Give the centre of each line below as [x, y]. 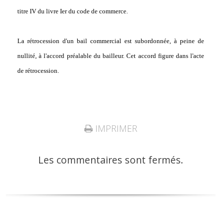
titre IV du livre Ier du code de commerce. [72, 11]
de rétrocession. [38, 71]
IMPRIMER [115, 128]
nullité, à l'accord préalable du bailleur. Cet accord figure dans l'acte [111, 56]
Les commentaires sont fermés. [111, 160]
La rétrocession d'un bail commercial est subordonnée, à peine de [111, 41]
